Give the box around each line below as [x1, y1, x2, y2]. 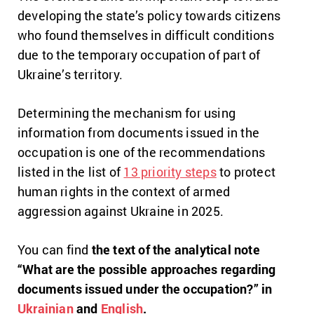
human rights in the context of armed [18, 182, 231, 200]
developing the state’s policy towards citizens [18, 6, 281, 24]
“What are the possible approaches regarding [18, 260, 276, 278]
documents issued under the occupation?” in [18, 280, 273, 297]
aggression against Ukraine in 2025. [18, 202, 224, 219]
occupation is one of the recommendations [18, 143, 266, 161]
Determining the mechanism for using [18, 104, 236, 121]
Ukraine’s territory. [18, 65, 123, 83]
